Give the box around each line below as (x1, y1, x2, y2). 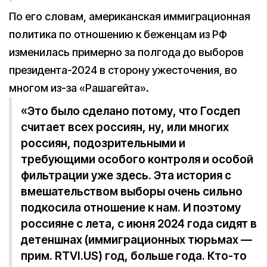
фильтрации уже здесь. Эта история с (21, 169, 231, 182)
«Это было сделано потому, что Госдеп (21, 104, 240, 118)
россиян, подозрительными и (21, 136, 185, 150)
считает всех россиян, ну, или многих (21, 120, 229, 134)
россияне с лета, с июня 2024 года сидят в (21, 217, 257, 231)
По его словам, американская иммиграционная (9, 10, 250, 23)
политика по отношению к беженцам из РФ (9, 28, 227, 41)
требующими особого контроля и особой (21, 153, 253, 166)
